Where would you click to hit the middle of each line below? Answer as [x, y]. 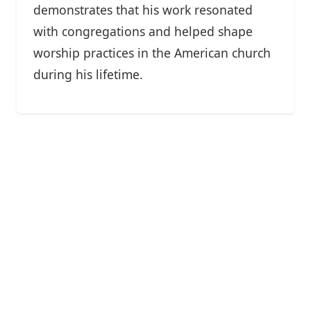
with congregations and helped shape [143, 31]
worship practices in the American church [152, 52]
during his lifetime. [88, 74]
